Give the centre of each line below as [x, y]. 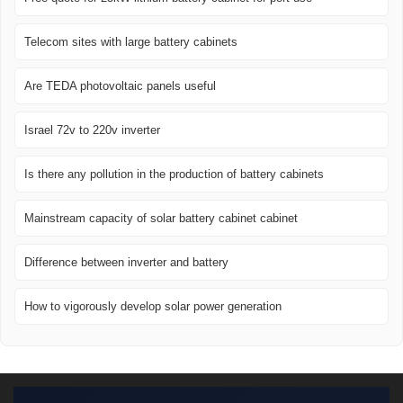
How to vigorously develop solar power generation [153, 307]
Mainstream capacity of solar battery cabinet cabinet [161, 219]
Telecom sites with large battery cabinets [131, 42]
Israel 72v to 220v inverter [92, 130]
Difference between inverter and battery [126, 263]
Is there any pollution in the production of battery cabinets [174, 175]
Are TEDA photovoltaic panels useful [120, 86]
